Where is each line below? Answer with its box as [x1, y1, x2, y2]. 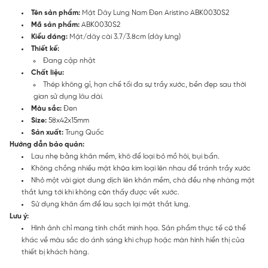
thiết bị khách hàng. [22, 248, 89, 256]
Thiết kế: [31, 45, 59, 53]
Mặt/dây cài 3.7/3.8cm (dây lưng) [68, 33, 181, 41]
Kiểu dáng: [31, 33, 68, 41]
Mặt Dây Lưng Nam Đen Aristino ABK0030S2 [80, 9, 229, 17]
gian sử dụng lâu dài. [33, 93, 103, 100]
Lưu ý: [10, 212, 29, 220]
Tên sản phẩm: [31, 9, 80, 17]
